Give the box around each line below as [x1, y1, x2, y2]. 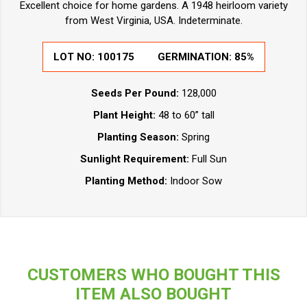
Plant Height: [93, 109, 156, 122]
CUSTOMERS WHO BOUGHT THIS [27, 265, 280, 285]
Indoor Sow [170, 175, 222, 188]
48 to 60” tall [155, 109, 214, 122]
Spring [179, 131, 210, 144]
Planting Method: [85, 175, 170, 188]
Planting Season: [97, 131, 179, 144]
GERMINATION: [157, 51, 234, 64]
